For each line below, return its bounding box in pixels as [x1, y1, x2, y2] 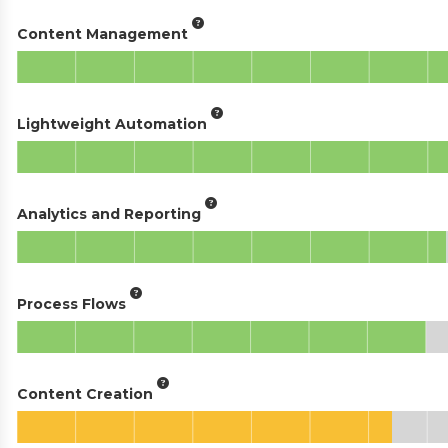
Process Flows [17, 294, 126, 313]
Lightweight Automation [17, 114, 207, 133]
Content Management [17, 24, 188, 43]
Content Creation [17, 384, 153, 403]
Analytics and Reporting [17, 204, 201, 223]
